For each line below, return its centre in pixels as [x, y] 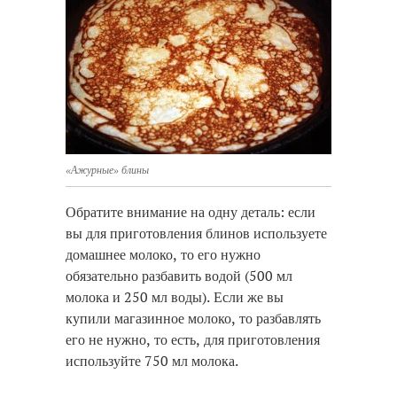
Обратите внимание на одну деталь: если [191, 212]
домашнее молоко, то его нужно [163, 255]
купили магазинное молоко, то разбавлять [193, 319]
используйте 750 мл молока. [152, 361]
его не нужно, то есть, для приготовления [193, 340]
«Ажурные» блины [107, 170]
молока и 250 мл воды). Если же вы [175, 297]
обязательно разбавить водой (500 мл [179, 276]
